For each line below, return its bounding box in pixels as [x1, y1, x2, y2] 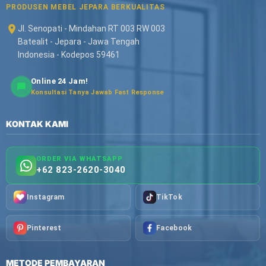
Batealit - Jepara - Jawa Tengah [18, 37, 140, 46]
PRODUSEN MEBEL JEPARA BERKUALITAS [6, 3, 165, 11]
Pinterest [27, 224, 62, 232]
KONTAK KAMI [6, 119, 68, 129]
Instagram [27, 193, 65, 201]
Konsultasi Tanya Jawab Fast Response [31, 88, 164, 96]
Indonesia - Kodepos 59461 [18, 50, 120, 59]
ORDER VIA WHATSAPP [36, 155, 123, 163]
